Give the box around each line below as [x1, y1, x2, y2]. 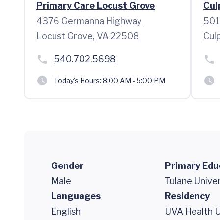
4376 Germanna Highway [36, 16, 142, 26]
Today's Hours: [54, 76, 101, 84]
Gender [51, 161, 83, 171]
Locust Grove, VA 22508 [36, 31, 139, 41]
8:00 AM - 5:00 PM [101, 76, 165, 84]
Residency [165, 191, 210, 201]
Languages [51, 191, 101, 201]
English [51, 206, 81, 217]
